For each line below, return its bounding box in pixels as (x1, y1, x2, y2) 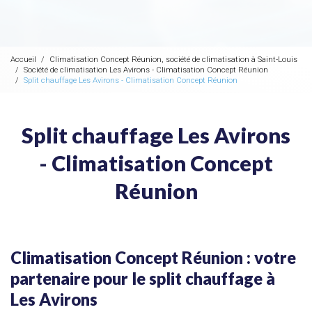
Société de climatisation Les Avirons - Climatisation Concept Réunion (24, 64, 268, 75)
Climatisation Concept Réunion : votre (10, 248, 296, 267)
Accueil (10, 54, 36, 64)
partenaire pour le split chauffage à (10, 269, 275, 288)
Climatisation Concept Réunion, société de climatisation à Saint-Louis (49, 54, 297, 64)
